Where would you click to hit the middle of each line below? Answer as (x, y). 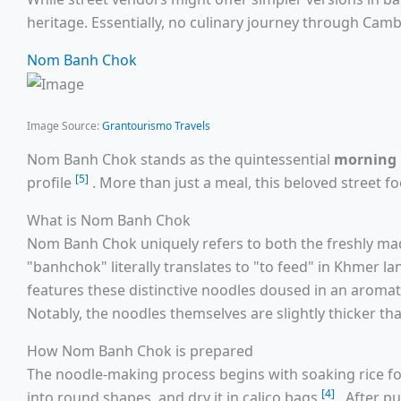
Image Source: (64, 126)
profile (51, 183)
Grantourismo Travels (156, 126)
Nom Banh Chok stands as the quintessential (180, 160)
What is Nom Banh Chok (109, 221)
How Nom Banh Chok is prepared (140, 351)
